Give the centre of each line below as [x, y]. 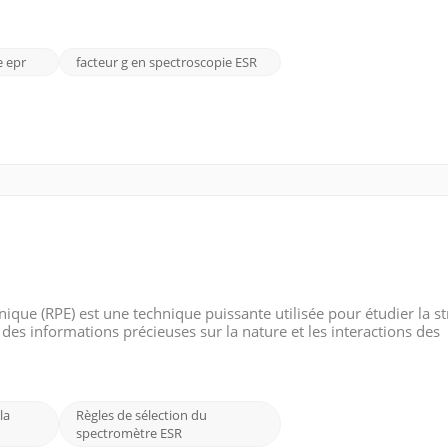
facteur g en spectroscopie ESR [166, 61]
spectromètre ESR [128, 432]
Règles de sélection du [141, 414]
